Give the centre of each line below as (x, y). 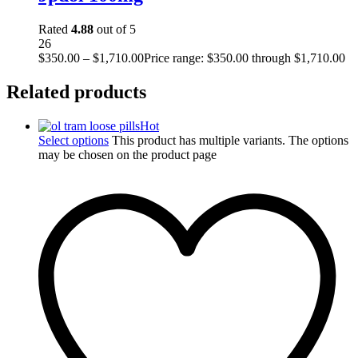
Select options (74, 141)
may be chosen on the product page (127, 155)
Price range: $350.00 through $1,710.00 (245, 58)
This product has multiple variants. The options (230, 141)
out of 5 (115, 30)
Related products (76, 92)
